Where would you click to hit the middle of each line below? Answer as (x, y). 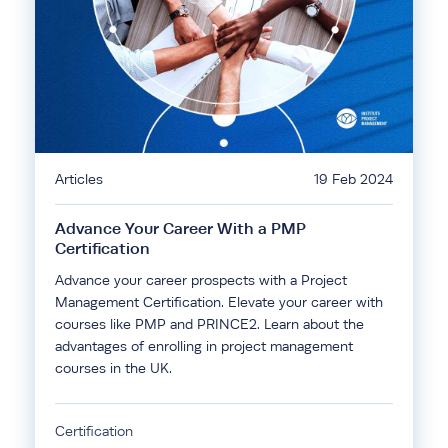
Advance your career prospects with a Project (201, 280)
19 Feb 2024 (353, 179)
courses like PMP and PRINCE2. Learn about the (209, 324)
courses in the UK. (113, 368)
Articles (79, 179)
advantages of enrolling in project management (204, 346)
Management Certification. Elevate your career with (219, 302)
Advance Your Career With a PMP (180, 228)
